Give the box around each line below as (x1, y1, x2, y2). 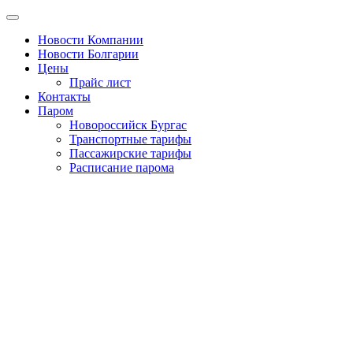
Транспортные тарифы (69, 132, 191, 146)
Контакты (38, 90, 91, 103)
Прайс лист (69, 76, 131, 89)
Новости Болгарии (38, 47, 139, 61)
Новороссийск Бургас (69, 118, 187, 132)
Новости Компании (38, 33, 143, 46)
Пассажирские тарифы (69, 147, 191, 160)
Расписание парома (69, 161, 174, 174)
